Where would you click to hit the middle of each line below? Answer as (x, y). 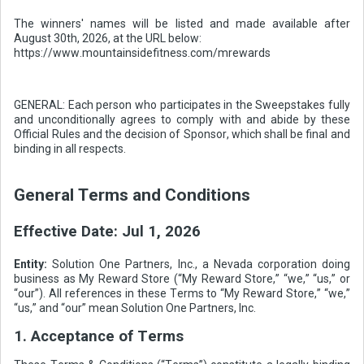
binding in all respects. (70, 149)
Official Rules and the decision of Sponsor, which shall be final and (182, 134)
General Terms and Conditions (132, 195)
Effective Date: (68, 231)
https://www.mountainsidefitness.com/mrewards (143, 53)
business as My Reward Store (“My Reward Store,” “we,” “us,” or (182, 278)
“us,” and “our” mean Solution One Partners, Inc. (135, 308)
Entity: (31, 264)
